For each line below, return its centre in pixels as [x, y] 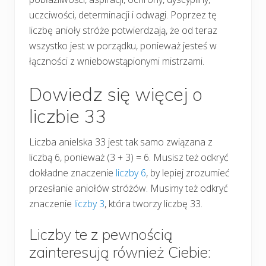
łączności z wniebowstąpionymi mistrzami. [117, 61]
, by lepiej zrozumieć [188, 172]
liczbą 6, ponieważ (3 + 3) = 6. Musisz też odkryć [129, 157]
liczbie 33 [68, 116]
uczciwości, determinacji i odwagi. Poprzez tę [123, 15]
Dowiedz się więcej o [116, 94]
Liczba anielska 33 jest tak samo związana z [121, 142]
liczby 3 [89, 203]
